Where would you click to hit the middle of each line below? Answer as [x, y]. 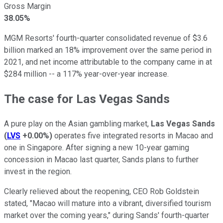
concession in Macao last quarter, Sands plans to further [101, 159]
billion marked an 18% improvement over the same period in [108, 50]
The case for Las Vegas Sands [87, 99]
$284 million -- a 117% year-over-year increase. [86, 74]
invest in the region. [39, 171]
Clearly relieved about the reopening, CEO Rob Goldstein [102, 191]
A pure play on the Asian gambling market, [77, 123]
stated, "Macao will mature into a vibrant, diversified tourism [108, 203]
